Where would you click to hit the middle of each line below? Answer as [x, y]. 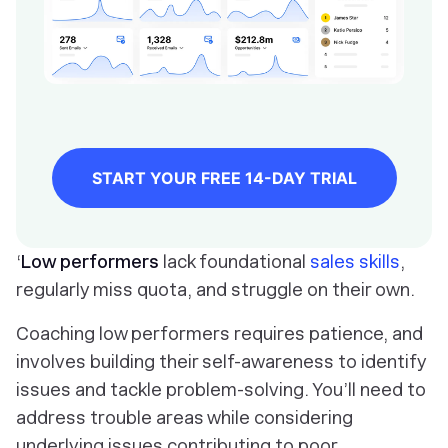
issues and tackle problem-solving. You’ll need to [221, 390]
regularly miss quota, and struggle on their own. [217, 290]
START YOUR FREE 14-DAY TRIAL [224, 178]
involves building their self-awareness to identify [221, 362]
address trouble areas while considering [184, 418]
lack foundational [234, 262]
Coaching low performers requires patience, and [219, 334]
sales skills [355, 262]
